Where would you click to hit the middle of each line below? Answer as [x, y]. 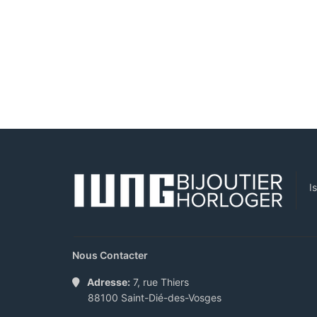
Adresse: [109, 282]
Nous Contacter [110, 255]
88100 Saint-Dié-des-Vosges [155, 298]
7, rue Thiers [160, 282]
